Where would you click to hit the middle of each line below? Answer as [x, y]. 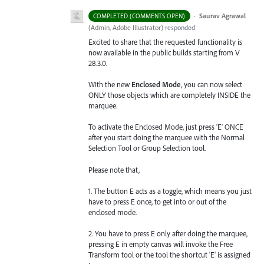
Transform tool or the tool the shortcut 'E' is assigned [169, 254]
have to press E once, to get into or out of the [157, 201]
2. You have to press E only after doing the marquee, [168, 233]
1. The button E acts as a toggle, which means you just [170, 191]
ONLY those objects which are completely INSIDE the [169, 95]
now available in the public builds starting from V [164, 52]
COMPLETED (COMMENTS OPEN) [139, 16]
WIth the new [110, 85]
